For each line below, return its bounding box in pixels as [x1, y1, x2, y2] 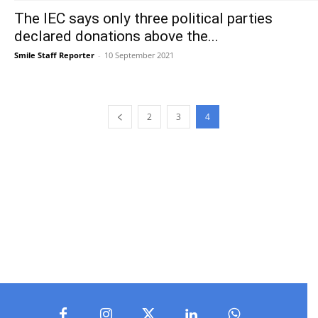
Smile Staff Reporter [14, 50, 94, 61]
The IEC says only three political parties [14, 10, 273, 28]
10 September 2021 [104, 50, 174, 61]
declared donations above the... [14, 28, 219, 45]
